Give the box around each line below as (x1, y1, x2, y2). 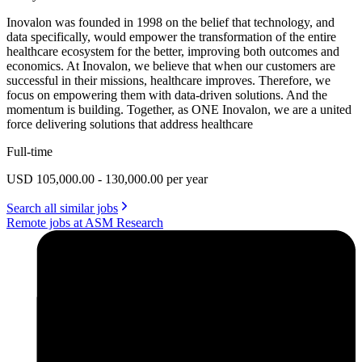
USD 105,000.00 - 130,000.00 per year (6, 171, 208, 186)
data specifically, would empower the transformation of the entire (6, 29, 336, 44)
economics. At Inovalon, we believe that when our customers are (6, 58, 335, 73)
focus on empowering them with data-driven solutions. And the (6, 87, 327, 102)
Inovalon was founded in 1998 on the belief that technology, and (6, 15, 335, 29)
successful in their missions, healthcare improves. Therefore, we (6, 73, 330, 87)
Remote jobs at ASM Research (6, 215, 163, 229)
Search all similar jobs (6, 200, 118, 215)
